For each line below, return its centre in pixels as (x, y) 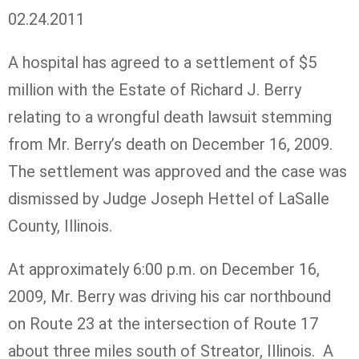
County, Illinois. (64, 226)
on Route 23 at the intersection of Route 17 (163, 323)
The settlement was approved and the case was (177, 171)
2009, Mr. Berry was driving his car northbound (169, 296)
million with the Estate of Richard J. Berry (155, 89)
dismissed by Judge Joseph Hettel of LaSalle (169, 198)
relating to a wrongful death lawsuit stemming (170, 117)
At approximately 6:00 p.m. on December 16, (164, 269)
